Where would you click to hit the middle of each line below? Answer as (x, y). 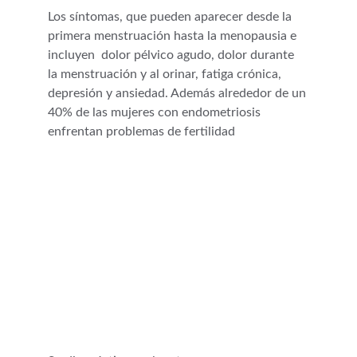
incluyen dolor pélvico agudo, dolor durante (173, 55)
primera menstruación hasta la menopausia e (174, 36)
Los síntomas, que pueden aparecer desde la (171, 17)
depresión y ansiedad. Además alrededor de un (178, 93)
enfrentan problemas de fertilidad (143, 131)
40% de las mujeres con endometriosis (156, 112)
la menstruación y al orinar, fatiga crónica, (166, 74)
